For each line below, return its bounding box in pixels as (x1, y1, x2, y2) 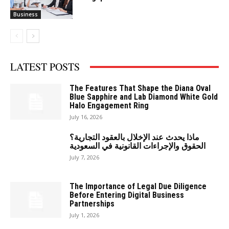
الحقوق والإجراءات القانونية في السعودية (70, 141, 205, 151)
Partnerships (70, 199, 114, 209)
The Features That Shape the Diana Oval (70, 83, 211, 94)
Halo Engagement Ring (70, 101, 149, 111)
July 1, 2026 (70, 211, 99, 219)
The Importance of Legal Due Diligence (70, 181, 207, 192)
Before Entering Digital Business (70, 190, 184, 200)
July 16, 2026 (70, 113, 102, 121)
